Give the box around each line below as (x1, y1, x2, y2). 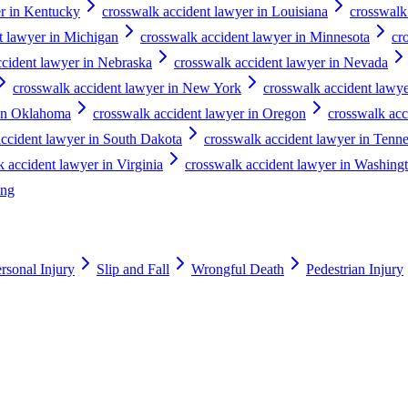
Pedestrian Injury (306, 261, 403, 278)
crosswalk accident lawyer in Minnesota (140, 28, 370, 45)
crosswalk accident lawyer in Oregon (93, 105, 306, 121)
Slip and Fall (97, 261, 169, 278)
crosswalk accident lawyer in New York (13, 79, 241, 96)
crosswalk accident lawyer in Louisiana (102, 3, 328, 19)
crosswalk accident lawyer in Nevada (174, 54, 388, 70)
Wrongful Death (191, 261, 284, 278)
